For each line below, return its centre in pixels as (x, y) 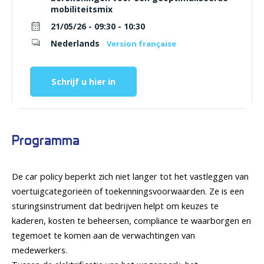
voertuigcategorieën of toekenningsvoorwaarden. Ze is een (128, 191)
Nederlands (76, 43)
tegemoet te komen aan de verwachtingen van (103, 235)
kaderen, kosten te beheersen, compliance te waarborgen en (131, 221)
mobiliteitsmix (82, 9)
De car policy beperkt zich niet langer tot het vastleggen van (130, 176)
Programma (46, 141)
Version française (141, 44)
